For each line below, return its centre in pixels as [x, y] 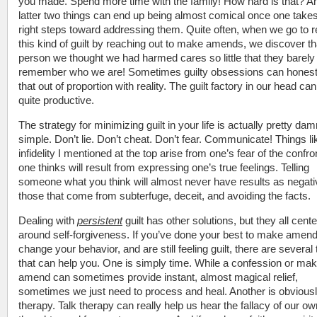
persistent [100, 220]
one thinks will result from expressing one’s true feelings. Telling [164, 167]
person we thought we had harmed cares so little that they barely [167, 58]
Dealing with [48, 220]
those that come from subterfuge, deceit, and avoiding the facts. [165, 196]
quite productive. [56, 100]
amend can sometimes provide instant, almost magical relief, [158, 277]
